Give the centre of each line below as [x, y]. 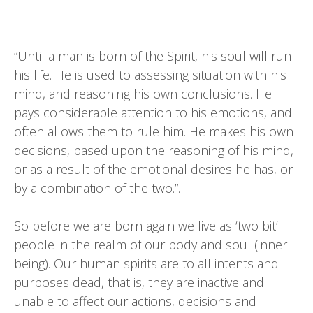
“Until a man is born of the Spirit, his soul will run [153, 56]
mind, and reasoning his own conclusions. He [143, 94]
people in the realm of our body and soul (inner [151, 245]
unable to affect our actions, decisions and [135, 301]
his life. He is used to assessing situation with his [150, 75]
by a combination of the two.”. [97, 188]
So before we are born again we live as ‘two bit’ [146, 226]
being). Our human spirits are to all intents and [146, 263]
